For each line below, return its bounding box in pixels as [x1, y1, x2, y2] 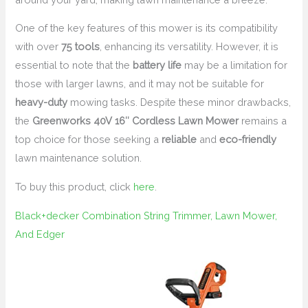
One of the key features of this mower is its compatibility [15, 22, 278, 34]
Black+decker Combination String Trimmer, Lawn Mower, [15, 209, 278, 221]
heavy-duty [15, 96, 68, 109]
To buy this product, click [15, 180, 134, 192]
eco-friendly [219, 133, 277, 146]
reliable [162, 133, 197, 146]
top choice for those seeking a [15, 133, 162, 146]
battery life [133, 59, 182, 71]
